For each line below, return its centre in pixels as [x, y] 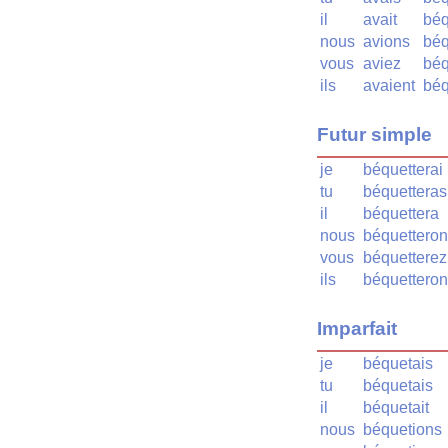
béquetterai [403, 169]
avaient [389, 86]
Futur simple [374, 134]
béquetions [402, 429]
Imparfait [357, 328]
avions [386, 42]
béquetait [396, 407]
